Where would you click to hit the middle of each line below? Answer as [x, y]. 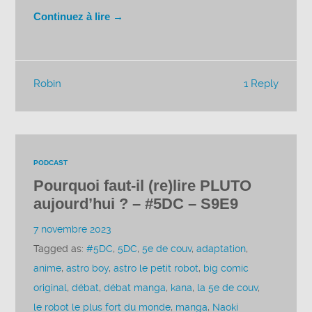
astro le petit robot [156, 269]
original [50, 288]
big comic [226, 269]
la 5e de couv [228, 288]
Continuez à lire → [79, 16]
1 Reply [261, 84]
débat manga [135, 288]
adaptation [221, 249]
